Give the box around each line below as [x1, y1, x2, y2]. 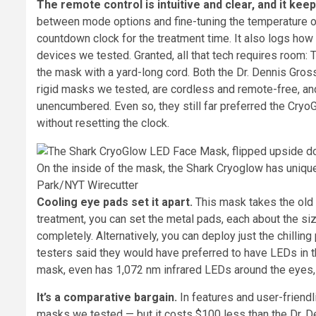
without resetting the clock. [37, 116, 169, 130]
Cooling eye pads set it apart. [37, 195, 193, 209]
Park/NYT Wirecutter [37, 178, 138, 193]
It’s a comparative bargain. [37, 291, 177, 305]
